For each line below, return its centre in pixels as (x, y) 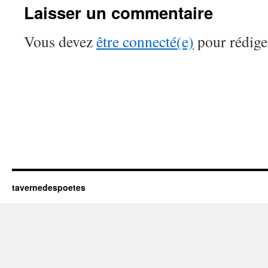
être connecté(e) (145, 41)
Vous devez (60, 41)
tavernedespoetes (49, 187)
